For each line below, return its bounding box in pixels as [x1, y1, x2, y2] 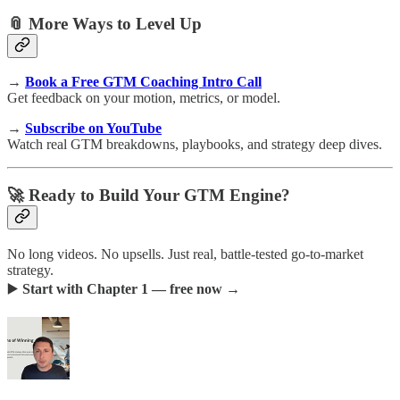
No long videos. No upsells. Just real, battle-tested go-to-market [7, 246, 363, 262]
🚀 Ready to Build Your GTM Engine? [7, 186, 290, 205]
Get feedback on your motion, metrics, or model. [7, 90, 280, 106]
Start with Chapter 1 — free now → [22, 280, 240, 296]
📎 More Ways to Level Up [7, 13, 202, 33]
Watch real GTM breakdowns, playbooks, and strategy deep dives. [7, 137, 382, 153]
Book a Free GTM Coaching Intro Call [25, 74, 262, 90]
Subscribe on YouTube [25, 121, 162, 137]
